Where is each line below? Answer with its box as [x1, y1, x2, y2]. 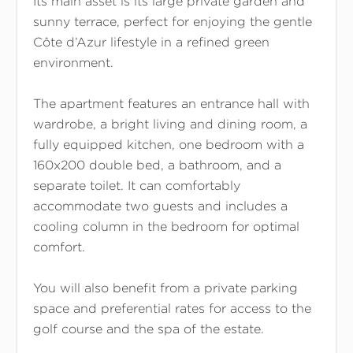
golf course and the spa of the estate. [32, 321, 264, 336]
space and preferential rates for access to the [32, 301, 311, 315]
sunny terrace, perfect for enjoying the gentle [32, 14, 312, 28]
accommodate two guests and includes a [32, 199, 288, 213]
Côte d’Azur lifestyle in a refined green [32, 35, 269, 49]
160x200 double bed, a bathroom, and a [32, 158, 281, 172]
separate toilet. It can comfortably [32, 178, 240, 192]
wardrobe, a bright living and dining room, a [32, 117, 307, 131]
